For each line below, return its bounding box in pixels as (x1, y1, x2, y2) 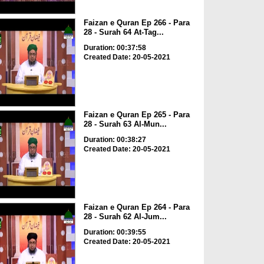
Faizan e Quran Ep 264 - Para (83, 202, 190, 212)
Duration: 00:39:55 (83, 227, 146, 236)
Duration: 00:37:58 (83, 43, 146, 52)
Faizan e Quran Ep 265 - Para (83, 110, 190, 120)
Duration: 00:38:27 (83, 136, 146, 144)
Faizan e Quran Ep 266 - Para (83, 18, 190, 27)
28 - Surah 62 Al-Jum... (83, 212, 167, 221)
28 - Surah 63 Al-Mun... (83, 120, 167, 129)
